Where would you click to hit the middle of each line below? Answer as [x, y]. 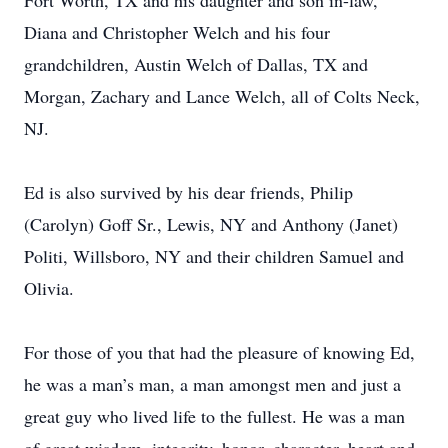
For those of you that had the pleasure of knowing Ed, [219, 352]
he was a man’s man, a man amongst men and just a [212, 384]
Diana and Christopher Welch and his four [177, 32]
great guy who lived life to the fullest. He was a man [214, 416]
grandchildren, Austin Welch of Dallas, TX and [196, 64]
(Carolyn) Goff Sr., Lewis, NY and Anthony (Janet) [211, 224]
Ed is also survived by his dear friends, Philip [188, 192]
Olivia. [49, 288]
